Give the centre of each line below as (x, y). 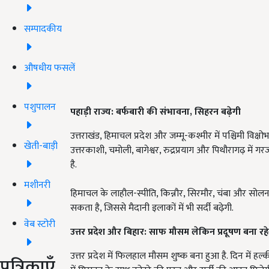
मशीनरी (37, 185)
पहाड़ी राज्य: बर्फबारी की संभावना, (132, 112)
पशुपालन (40, 107)
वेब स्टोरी (40, 224)
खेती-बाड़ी (41, 146)
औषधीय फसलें (50, 68)
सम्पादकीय (43, 29)
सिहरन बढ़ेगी (218, 112)
